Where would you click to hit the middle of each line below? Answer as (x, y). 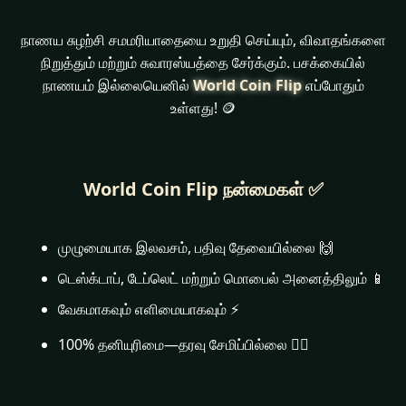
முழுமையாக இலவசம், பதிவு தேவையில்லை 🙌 (195, 248)
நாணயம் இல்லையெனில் (117, 86)
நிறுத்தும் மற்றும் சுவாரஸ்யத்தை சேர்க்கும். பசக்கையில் (203, 63)
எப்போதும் (333, 86)
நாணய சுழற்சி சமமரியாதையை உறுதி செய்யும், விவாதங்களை (203, 40)
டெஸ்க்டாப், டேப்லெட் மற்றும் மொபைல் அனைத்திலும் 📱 (221, 279)
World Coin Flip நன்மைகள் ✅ (203, 189)
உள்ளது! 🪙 (203, 108)
